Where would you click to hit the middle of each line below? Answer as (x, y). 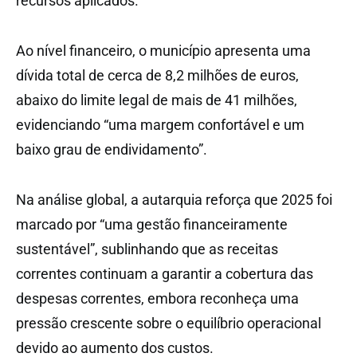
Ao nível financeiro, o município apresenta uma (163, 51)
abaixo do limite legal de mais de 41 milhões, (157, 100)
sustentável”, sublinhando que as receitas (147, 249)
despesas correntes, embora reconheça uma (157, 299)
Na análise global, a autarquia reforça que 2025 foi (174, 200)
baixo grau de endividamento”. (112, 150)
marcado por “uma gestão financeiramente (152, 225)
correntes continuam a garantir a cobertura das (165, 274)
